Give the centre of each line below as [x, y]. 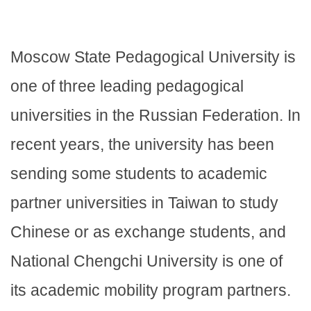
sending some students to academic [139, 174]
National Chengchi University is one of [146, 261]
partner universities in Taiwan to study [144, 203]
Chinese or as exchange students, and [148, 232]
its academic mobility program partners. [151, 291]
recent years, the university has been [142, 145]
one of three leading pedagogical [127, 86]
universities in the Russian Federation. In [155, 116]
